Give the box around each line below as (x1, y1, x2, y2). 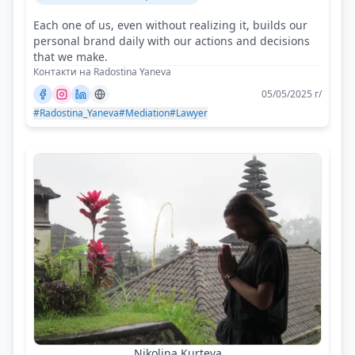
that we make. (33, 49, 108, 65)
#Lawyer (170, 106, 208, 120)
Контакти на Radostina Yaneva (33, 65, 171, 79)
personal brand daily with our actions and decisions (33, 33, 310, 49)
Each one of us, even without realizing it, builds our (33, 17, 307, 33)
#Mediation (119, 106, 170, 120)
